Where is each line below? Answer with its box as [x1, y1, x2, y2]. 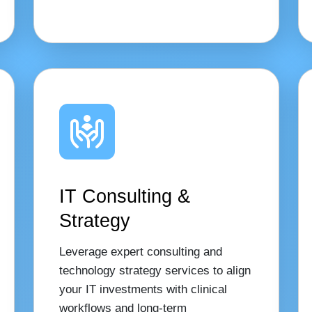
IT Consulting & [58, 185, 190, 207]
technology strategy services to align [58, 264, 251, 277]
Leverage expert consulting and [58, 245, 222, 258]
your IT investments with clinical [58, 283, 227, 296]
